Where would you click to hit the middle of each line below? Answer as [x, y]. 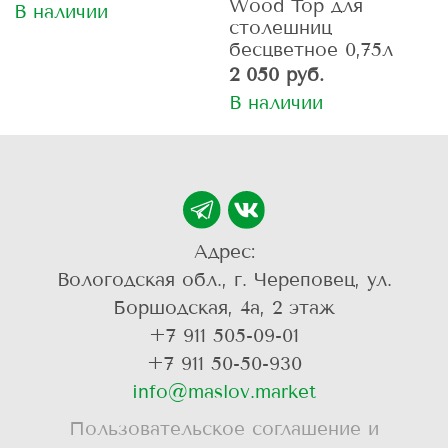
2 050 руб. [276, 74]
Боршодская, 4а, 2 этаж [224, 308]
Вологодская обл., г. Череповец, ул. [224, 280]
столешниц [280, 27]
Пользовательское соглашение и [224, 429]
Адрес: [224, 252]
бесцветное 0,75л [310, 49]
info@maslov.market [224, 392]
